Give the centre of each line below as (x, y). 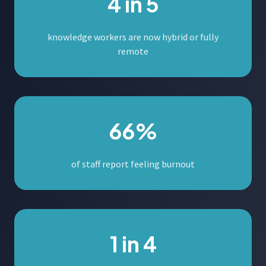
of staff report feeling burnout (133, 164)
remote (133, 51)
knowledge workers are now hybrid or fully (133, 37)
